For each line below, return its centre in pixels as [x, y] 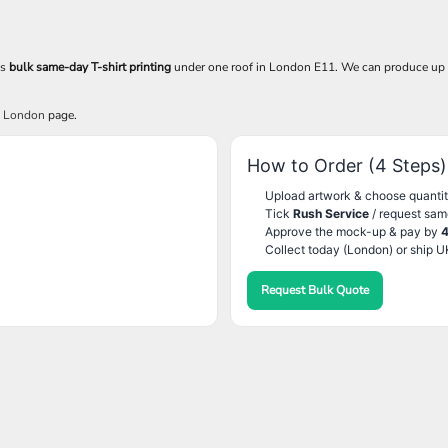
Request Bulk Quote [315, 290]
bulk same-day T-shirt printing [90, 67]
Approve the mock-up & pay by [353, 231]
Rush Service [331, 213]
